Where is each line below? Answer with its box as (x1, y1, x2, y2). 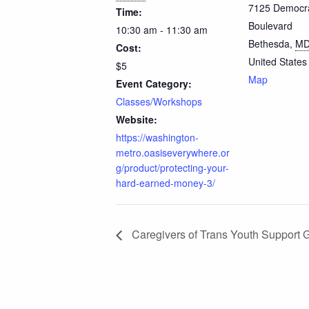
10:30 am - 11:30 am (116, 22, 208, 37)
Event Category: (116, 76, 192, 90)
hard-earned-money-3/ (116, 175, 215, 190)
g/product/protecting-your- (116, 160, 229, 175)
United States (248, 54, 307, 68)
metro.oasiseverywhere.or (116, 145, 230, 159)
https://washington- (116, 130, 199, 144)
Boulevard (248, 18, 292, 32)
